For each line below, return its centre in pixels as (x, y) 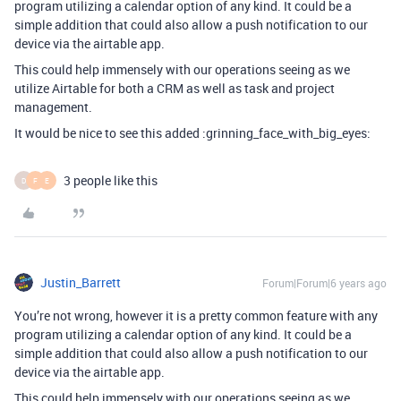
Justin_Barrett (81, 282)
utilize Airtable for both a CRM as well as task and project (175, 88)
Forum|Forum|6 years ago (324, 283)
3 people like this (111, 180)
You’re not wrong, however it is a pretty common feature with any (196, 316)
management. (53, 107)
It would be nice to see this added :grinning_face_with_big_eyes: (192, 133)
